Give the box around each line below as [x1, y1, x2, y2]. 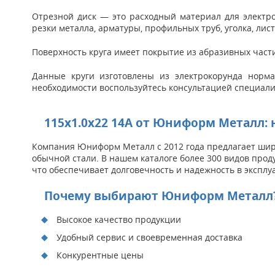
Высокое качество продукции [56, 213, 181, 225]
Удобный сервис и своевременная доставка [56, 231, 242, 243]
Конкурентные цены [56, 249, 144, 261]
